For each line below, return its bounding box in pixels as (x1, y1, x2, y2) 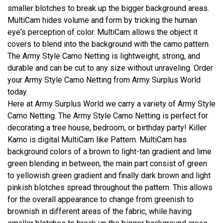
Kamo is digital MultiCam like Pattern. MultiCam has (7, 134, 187, 144)
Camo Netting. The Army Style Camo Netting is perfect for (7, 111, 208, 120)
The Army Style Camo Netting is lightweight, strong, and (7, 51, 200, 61)
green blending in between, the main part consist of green (7, 158, 207, 168)
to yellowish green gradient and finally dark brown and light (7, 170, 211, 180)
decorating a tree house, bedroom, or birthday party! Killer (7, 122, 207, 132)
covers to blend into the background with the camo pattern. (7, 39, 210, 49)
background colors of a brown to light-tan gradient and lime (7, 146, 212, 156)
